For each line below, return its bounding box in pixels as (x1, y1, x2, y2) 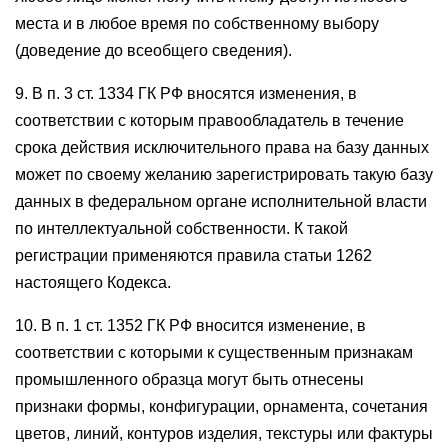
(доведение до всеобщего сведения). (15, 42, 292, 59)
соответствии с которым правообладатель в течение (15, 112, 404, 129)
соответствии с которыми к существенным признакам (15, 344, 413, 361)
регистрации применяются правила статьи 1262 (15, 247, 372, 264)
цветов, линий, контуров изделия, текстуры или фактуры (15, 425, 433, 442)
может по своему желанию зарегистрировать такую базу (15, 166, 433, 183)
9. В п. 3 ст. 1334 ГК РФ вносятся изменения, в (15, 85, 357, 102)
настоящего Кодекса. (15, 274, 171, 291)
